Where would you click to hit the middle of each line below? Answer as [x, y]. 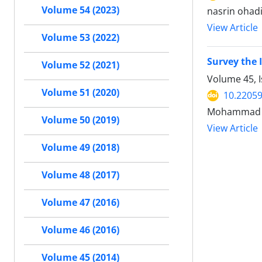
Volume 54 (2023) [80, 10]
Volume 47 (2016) [80, 202]
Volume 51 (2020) [80, 92]
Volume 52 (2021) [80, 65]
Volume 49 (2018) [80, 147]
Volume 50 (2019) [80, 120]
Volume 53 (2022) [80, 37]
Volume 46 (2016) [80, 230]
